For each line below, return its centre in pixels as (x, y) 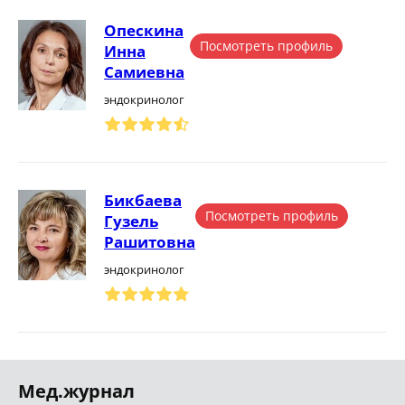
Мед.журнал (76, 391)
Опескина (144, 30)
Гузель (131, 221)
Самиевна (144, 72)
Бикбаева (143, 200)
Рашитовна (150, 242)
